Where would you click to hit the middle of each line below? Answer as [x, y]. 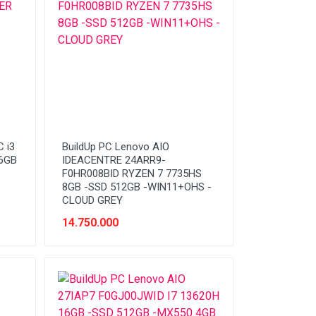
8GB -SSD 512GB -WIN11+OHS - [136, 187]
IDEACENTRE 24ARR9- [114, 160]
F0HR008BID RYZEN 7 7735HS [132, 174]
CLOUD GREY [92, 200]
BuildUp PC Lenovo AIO [115, 147]
